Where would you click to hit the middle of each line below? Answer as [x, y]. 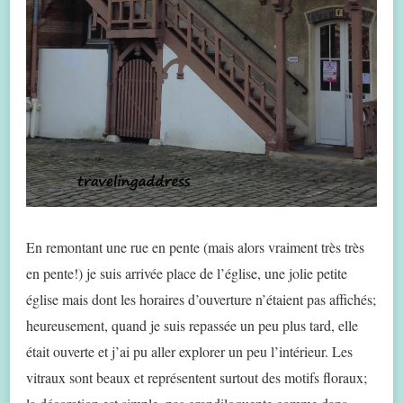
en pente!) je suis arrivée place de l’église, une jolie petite [187, 273]
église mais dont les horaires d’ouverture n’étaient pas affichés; [201, 299]
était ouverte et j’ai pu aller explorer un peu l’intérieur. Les [189, 351]
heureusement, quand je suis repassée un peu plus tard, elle [192, 325]
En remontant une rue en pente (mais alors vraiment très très [195, 246]
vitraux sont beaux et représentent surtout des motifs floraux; [197, 377]
